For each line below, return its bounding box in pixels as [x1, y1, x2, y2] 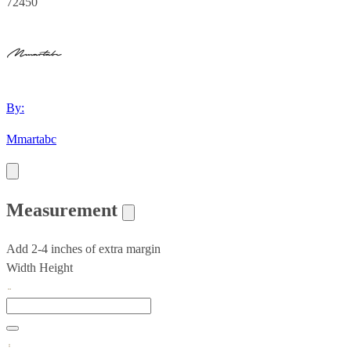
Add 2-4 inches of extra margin [6, 241, 161, 255]
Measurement [6, 199, 122, 220]
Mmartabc [6, 132, 56, 146]
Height [39, 260, 73, 274]
